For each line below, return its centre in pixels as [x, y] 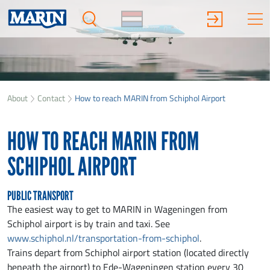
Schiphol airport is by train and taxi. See [89, 224]
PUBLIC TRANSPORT [40, 196]
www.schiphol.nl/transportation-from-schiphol [103, 238]
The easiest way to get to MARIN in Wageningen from [117, 209]
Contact [51, 98]
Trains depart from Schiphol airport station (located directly [128, 253]
